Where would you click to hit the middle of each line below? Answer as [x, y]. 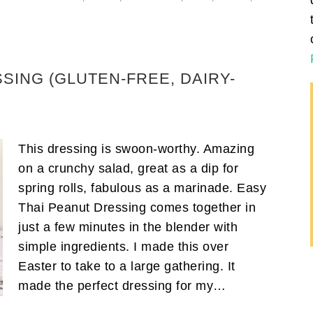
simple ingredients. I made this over [123, 246]
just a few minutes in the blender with [128, 227]
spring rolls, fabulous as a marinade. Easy [142, 188]
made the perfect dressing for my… [124, 285]
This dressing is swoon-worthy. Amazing [136, 148]
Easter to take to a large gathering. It [127, 266]
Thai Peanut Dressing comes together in [137, 207]
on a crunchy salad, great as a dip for [128, 168]
